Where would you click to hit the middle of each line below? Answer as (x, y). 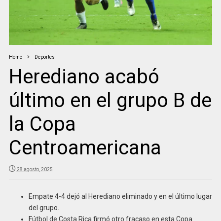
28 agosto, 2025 (35, 170)
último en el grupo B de (110, 101)
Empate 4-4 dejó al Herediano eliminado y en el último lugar (120, 197)
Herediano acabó (84, 77)
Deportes (44, 57)
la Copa (42, 124)
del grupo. (44, 208)
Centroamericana (85, 148)
